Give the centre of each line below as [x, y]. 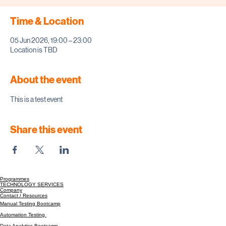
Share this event [46, 150]
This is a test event [36, 120]
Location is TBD [34, 70]
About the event [46, 100]
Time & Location [47, 42]
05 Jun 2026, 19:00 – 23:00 [51, 61]
